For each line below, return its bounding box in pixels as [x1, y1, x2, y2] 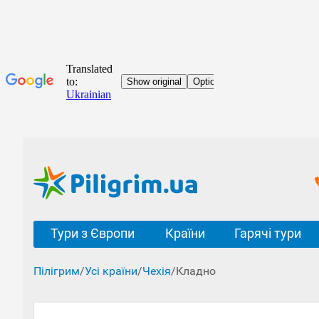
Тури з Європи [50, 226, 135, 241]
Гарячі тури [234, 226, 301, 241]
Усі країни [85, 264, 137, 278]
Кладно [176, 264, 216, 278]
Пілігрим [33, 264, 80, 278]
